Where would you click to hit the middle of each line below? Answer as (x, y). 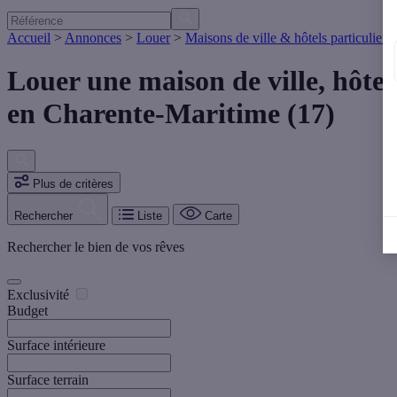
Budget (27, 311)
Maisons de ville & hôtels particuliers (288, 38)
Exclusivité (40, 295)
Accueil (29, 38)
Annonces (93, 38)
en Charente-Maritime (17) (171, 114)
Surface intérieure (56, 346)
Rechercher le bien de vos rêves (96, 247)
